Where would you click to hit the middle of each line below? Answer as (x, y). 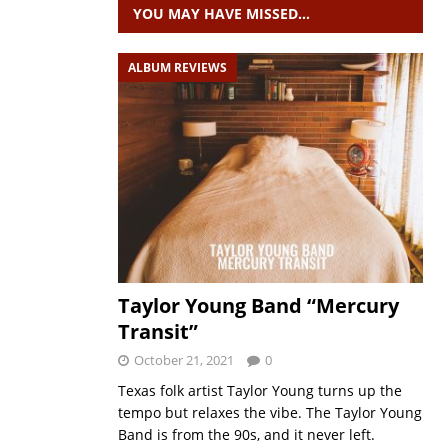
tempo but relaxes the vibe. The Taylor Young (269, 412)
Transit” (157, 331)
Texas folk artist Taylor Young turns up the (259, 390)
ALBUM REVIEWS (177, 67)
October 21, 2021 (183, 359)
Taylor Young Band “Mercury (258, 305)
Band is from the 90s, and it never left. (246, 434)
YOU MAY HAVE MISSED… (221, 13)
